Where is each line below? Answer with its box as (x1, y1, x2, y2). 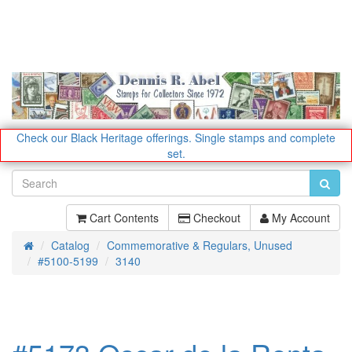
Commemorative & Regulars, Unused (107, 236, 292, 253)
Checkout (190, 209, 240, 225)
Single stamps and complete (195, 129, 335, 145)
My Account (269, 209, 330, 225)
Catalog (51, 236, 90, 253)
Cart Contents (86, 209, 159, 225)
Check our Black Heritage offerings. (16, 129, 192, 145)
